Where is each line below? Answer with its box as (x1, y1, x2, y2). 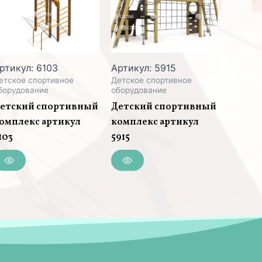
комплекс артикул (111, 115, 199, 129)
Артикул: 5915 (111, 61, 176, 74)
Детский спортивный (111, 100, 216, 113)
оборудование (111, 85, 167, 95)
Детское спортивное (111, 75, 192, 85)
